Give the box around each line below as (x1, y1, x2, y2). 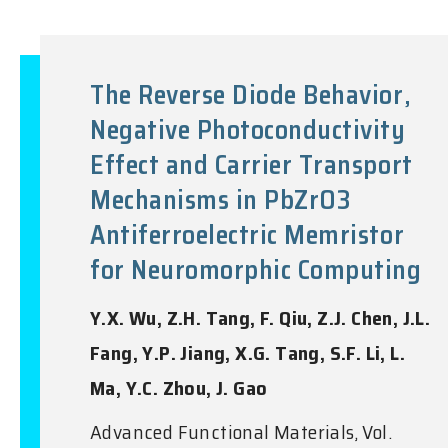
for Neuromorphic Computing (90, 248, 422, 290)
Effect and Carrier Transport (90, 143, 413, 185)
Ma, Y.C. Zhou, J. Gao (90, 371, 268, 404)
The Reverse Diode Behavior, (90, 73, 412, 115)
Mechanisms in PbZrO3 (90, 178, 352, 220)
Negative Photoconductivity (90, 108, 406, 150)
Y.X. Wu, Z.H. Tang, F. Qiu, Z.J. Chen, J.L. (90, 301, 431, 334)
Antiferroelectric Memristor (90, 213, 405, 255)
